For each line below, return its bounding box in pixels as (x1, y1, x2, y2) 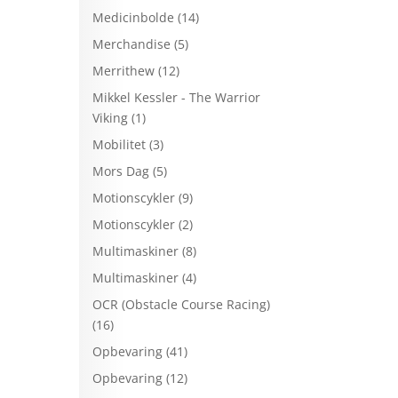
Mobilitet (92, 135, 147, 153)
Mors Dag (92, 162, 150, 179)
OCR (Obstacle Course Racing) (92, 295, 271, 313)
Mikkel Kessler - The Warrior (92, 88, 261, 106)
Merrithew (92, 61, 155, 79)
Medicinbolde (92, 8, 175, 26)
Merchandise (92, 35, 171, 52)
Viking (92, 108, 129, 126)
